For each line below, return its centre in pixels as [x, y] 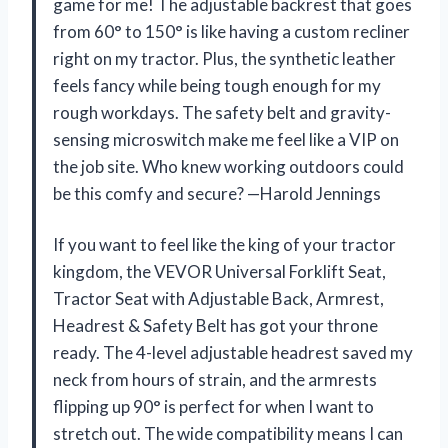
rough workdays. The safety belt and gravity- [222, 112]
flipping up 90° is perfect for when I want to [213, 406]
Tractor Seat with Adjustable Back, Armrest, [218, 298]
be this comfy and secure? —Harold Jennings [217, 193]
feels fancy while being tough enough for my [217, 85]
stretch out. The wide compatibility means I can [228, 433]
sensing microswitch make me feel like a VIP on [226, 139]
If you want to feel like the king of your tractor [224, 244]
